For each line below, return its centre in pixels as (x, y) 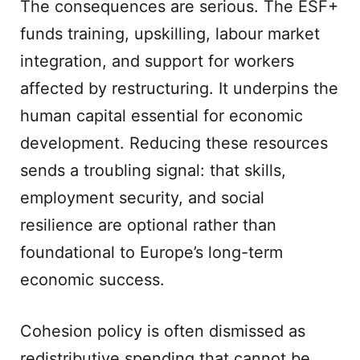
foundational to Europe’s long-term (151, 252)
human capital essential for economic (162, 116)
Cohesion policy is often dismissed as (163, 331)
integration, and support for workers (157, 61)
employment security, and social (142, 198)
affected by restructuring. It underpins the (179, 88)
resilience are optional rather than (148, 225)
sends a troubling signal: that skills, (153, 170)
